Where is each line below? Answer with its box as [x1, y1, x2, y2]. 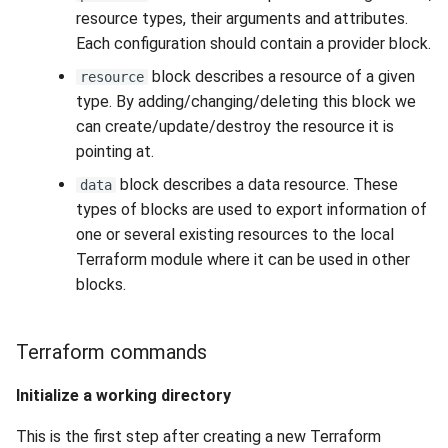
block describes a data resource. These [116, 175, 398, 194]
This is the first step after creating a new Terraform [16, 427, 381, 446]
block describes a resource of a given [148, 67, 415, 86]
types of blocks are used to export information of [76, 200, 427, 219]
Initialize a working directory [16, 386, 231, 405]
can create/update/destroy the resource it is [76, 117, 394, 136]
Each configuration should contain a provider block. [76, 34, 431, 53]
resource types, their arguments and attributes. [76, 9, 408, 28]
